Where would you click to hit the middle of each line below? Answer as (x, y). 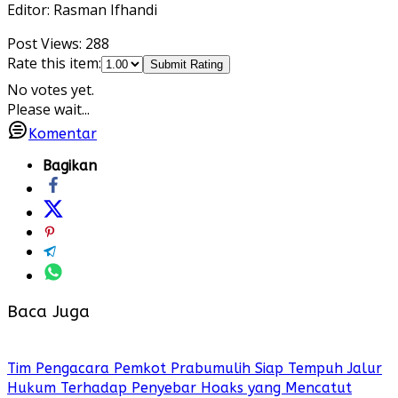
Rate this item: (54, 64)
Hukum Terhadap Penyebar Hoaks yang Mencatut (179, 387)
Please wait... (48, 110)
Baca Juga (48, 312)
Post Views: (44, 44)
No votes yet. (51, 90)
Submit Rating (187, 65)
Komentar (63, 134)
